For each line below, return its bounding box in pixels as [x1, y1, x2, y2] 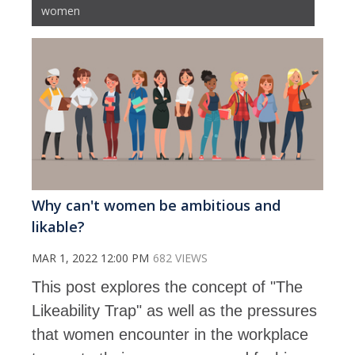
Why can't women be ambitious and [32, 196, 281, 216]
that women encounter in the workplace [32, 326, 308, 344]
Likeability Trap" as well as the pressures [32, 302, 317, 320]
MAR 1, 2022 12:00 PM [32, 250, 149, 266]
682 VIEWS [153, 250, 208, 266]
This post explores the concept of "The [32, 278, 303, 296]
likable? [32, 217, 85, 237]
